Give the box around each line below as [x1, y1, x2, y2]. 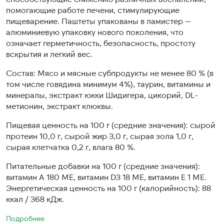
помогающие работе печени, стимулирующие [6, 5, 179, 14]
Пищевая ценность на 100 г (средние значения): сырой [6, 120, 215, 129]
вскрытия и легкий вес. [6, 49, 92, 58]
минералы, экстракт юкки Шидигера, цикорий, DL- [6, 90, 198, 99]
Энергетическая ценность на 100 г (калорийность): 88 [6, 183, 211, 192]
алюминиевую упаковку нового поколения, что [6, 27, 183, 36]
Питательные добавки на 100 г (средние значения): [6, 161, 200, 170]
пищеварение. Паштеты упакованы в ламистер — [6, 16, 191, 25]
